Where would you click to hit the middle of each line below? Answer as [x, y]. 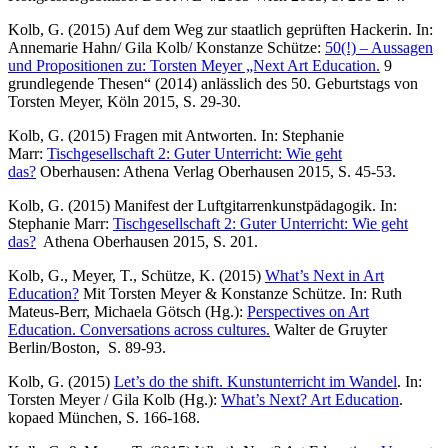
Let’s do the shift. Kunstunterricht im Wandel [255, 381]
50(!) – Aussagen [379, 47]
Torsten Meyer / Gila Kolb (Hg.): [114, 399]
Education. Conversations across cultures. [139, 329]
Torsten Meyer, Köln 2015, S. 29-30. [124, 101]
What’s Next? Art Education [310, 399]
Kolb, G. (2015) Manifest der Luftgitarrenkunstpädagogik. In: [202, 205]
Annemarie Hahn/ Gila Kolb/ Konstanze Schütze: [166, 47]
